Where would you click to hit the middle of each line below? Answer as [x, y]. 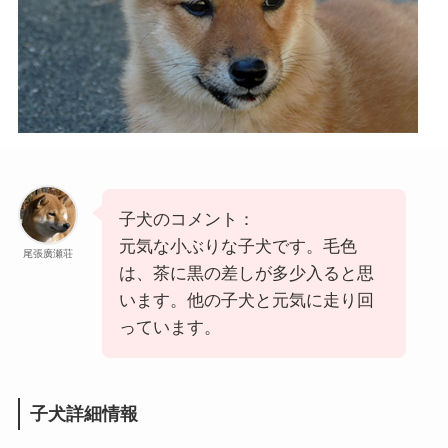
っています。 [169, 327]
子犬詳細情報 [83, 413]
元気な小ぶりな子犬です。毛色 [237, 246]
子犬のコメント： [186, 219]
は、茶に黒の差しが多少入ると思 [246, 273]
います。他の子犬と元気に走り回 [246, 300]
